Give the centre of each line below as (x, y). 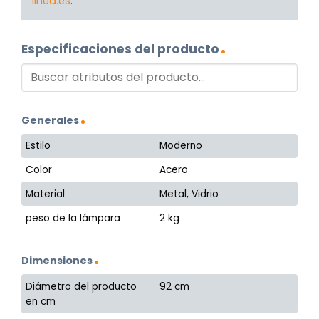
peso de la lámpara (73, 218)
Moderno (181, 146)
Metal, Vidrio (189, 194)
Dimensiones (57, 261)
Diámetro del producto (82, 286)
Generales (50, 120)
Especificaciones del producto (120, 49)
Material (46, 194)
